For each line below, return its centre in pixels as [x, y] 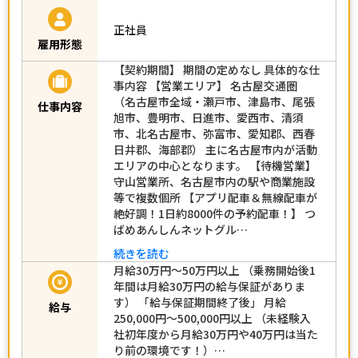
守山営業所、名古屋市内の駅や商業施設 [214, 189]
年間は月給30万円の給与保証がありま [209, 294]
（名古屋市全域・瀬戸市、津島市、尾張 [214, 109]
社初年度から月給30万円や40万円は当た [216, 342]
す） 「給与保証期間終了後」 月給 [200, 310]
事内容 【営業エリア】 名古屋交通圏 [205, 93]
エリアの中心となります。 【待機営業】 [215, 173]
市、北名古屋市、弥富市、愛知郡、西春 [214, 141]
